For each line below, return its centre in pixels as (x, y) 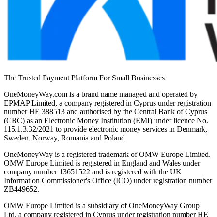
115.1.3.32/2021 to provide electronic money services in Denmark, (106, 129)
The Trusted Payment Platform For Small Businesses (84, 78)
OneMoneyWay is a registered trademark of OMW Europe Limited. (107, 154)
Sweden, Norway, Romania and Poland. (65, 138)
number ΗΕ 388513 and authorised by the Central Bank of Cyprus (106, 112)
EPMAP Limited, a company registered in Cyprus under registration (108, 103)
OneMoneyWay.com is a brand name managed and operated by (101, 94)
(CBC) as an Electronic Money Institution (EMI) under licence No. (106, 120)
